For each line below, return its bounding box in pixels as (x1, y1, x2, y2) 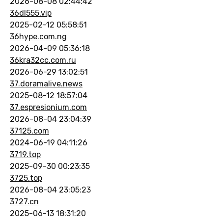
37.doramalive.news (10, 79, 82, 88)
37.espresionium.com (10, 102, 87, 112)
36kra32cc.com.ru (10, 55, 76, 65)
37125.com (10, 126, 49, 136)
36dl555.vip (10, 8, 52, 18)
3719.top (10, 149, 41, 159)
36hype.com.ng (10, 31, 67, 41)
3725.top (10, 173, 42, 183)
